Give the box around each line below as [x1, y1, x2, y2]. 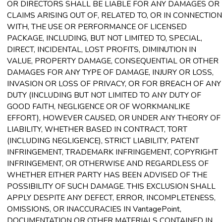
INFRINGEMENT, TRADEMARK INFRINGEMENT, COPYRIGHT [7, 146, 218, 157]
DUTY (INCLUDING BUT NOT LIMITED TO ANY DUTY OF [7, 89, 201, 100]
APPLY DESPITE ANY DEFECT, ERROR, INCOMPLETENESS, [7, 192, 216, 203]
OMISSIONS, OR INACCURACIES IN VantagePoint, [7, 203, 181, 214]
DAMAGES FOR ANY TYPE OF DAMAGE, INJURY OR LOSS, [7, 66, 214, 77]
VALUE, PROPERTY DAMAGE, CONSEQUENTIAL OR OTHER [7, 55, 219, 66]
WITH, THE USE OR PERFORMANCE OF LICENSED [7, 21, 187, 32]
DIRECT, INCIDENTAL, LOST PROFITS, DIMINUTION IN [7, 44, 196, 55]
